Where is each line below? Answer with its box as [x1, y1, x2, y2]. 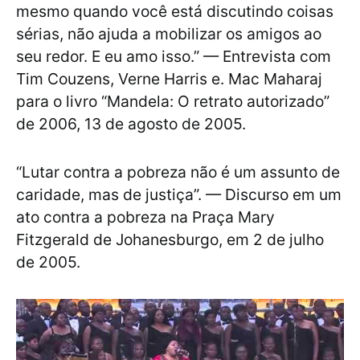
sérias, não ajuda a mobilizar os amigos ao [16, 24, 321, 44]
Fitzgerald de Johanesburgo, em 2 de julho [16, 230, 324, 250]
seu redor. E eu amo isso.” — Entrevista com [16, 47, 331, 67]
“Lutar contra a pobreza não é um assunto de [16, 162, 340, 182]
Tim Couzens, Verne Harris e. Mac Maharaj [16, 69, 322, 89]
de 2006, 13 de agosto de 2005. [16, 114, 246, 134]
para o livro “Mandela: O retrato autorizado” [16, 92, 329, 112]
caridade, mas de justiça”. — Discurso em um [16, 185, 342, 205]
